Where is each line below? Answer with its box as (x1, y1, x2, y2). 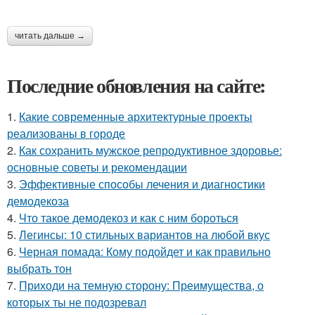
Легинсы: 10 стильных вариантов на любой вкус (19, 226, 270, 243)
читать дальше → (15, 31, 85, 41)
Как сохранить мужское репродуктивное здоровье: (19, 142, 282, 158)
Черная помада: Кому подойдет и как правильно (19, 243, 271, 259)
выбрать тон (7, 260, 72, 276)
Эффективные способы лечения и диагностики (19, 176, 265, 192)
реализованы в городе (7, 125, 125, 141)
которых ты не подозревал (7, 294, 146, 310)
